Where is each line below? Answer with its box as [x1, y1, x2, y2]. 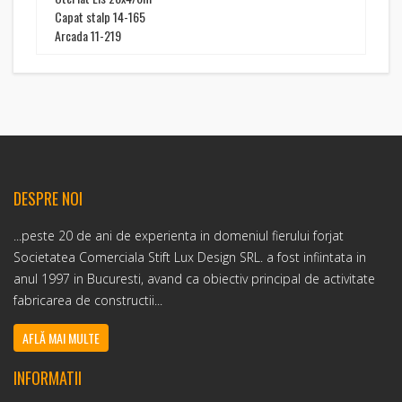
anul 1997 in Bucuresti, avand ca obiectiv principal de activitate [13, 270, 375, 287]
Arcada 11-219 [55, 26, 121, 45]
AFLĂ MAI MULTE [22, 328, 100, 347]
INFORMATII [13, 366, 82, 389]
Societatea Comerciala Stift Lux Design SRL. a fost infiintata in [13, 249, 366, 266]
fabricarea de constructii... [13, 292, 162, 309]
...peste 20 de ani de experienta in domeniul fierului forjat [13, 227, 351, 244]
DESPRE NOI [13, 187, 83, 210]
